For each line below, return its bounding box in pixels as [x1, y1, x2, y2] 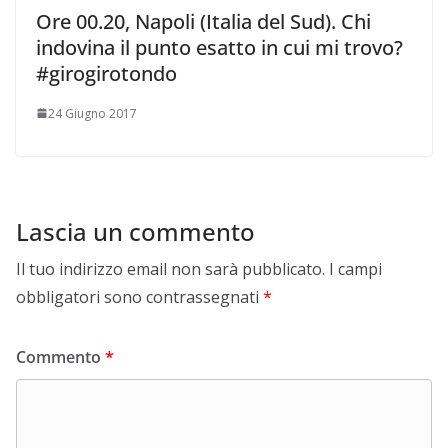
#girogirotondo [36, 59, 177, 87]
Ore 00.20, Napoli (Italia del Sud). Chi [36, 7, 371, 35]
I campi [329, 257, 382, 280]
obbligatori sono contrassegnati [16, 285, 263, 308]
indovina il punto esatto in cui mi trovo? [36, 33, 403, 61]
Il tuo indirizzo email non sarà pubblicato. [16, 257, 325, 280]
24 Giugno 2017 [48, 104, 137, 122]
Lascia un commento [16, 214, 255, 248]
